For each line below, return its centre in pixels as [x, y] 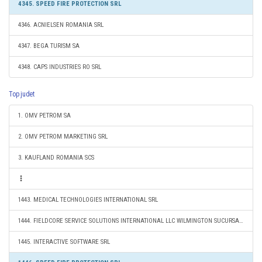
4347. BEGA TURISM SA [49, 46]
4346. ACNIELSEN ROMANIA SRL [61, 25]
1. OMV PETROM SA [44, 116]
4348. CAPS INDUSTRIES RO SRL [60, 67]
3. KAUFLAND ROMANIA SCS [56, 158]
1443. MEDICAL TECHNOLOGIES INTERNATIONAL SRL [88, 200]
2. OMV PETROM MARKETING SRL [63, 137]
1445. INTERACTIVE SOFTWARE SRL [64, 242]
